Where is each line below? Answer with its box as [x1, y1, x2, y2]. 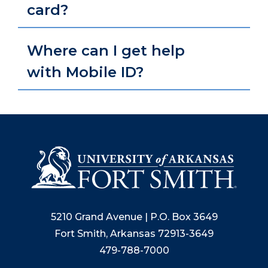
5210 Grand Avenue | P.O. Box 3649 [50, 211, 218, 223]
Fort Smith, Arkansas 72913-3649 [54, 228, 214, 240]
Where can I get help [27, 42, 185, 59]
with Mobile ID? [27, 63, 144, 81]
